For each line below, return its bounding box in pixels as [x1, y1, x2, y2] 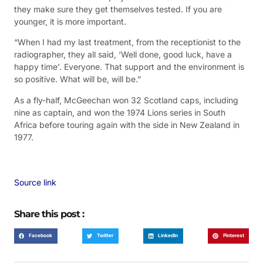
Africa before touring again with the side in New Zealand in [14, 119, 240, 130]
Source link [14, 177, 56, 187]
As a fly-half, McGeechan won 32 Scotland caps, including [14, 95, 238, 105]
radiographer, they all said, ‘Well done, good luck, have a [14, 49, 232, 60]
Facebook [29, 232, 53, 239]
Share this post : [14, 208, 84, 220]
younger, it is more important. [14, 16, 126, 26]
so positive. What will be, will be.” [14, 74, 141, 85]
